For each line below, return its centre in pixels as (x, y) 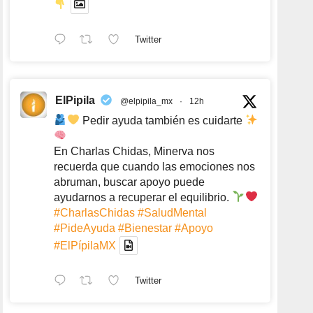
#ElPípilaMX (85, 245)
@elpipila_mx (147, 101)
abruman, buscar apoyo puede (130, 182)
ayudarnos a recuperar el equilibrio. (143, 197)
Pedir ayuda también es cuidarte (162, 120)
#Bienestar (145, 228)
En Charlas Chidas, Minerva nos (134, 151)
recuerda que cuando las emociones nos (155, 166)
